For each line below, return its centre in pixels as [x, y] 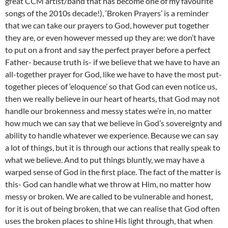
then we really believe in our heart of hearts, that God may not [112, 99]
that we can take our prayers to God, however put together [107, 25]
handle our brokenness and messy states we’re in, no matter [108, 111]
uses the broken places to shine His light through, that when [109, 221]
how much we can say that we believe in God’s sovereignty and [113, 123]
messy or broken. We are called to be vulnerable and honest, [109, 196]
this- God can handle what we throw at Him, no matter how [108, 184]
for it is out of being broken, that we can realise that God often [112, 209]
